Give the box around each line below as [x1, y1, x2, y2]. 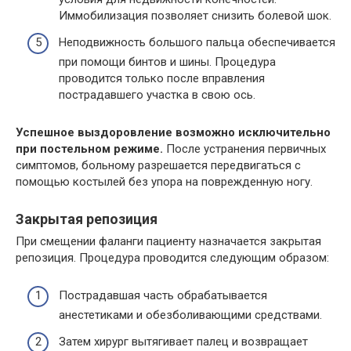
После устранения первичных [163, 141, 326, 156]
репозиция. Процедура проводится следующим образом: [16, 250, 329, 265]
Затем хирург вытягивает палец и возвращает [59, 334, 308, 349]
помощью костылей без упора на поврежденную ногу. [16, 174, 313, 189]
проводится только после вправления [59, 71, 265, 85]
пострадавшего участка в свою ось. [59, 87, 255, 102]
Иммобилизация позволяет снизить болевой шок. [59, 9, 331, 23]
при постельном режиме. [16, 141, 163, 156]
